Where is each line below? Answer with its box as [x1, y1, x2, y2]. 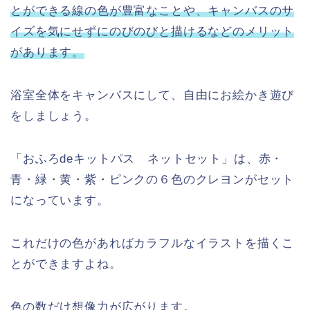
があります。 [10, 45, 85, 59]
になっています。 [10, 193, 109, 207]
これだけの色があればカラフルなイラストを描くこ [10, 236, 295, 250]
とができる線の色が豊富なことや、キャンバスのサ [10, 3, 295, 17]
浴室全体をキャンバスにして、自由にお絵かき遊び [10, 88, 295, 102]
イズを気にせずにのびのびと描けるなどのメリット [10, 24, 295, 38]
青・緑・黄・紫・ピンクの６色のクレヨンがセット [10, 172, 295, 186]
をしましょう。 [10, 109, 97, 122]
